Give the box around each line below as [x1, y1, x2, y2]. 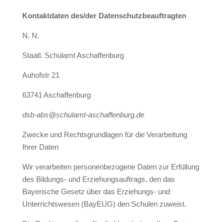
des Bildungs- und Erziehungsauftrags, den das [22, 175, 175, 183]
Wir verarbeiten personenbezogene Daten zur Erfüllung [22, 163, 199, 171]
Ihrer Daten [22, 143, 58, 151]
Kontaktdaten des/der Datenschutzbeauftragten [22, 11, 186, 20]
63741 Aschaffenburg [22, 91, 91, 99]
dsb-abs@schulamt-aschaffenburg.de [22, 111, 144, 119]
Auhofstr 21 [22, 71, 59, 79]
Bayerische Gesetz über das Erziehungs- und [22, 187, 170, 196]
